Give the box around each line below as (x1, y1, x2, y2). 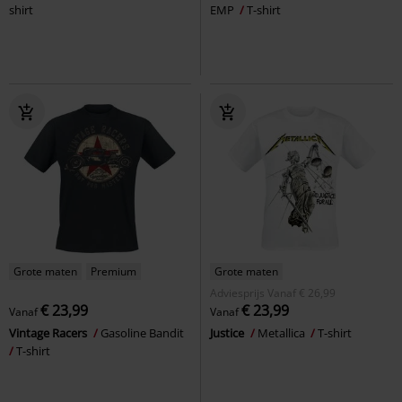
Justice (210, 324, 247, 341)
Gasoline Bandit (100, 324, 187, 341)
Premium (91, 263, 136, 279)
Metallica (258, 324, 308, 341)
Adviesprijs (210, 284, 265, 301)
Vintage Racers (9, 324, 90, 341)
